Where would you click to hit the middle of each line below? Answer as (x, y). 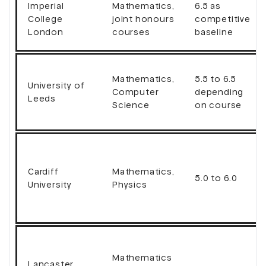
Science (131, 105)
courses (131, 32)
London (46, 32)
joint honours (143, 19)
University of (56, 85)
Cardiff (43, 171)
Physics (130, 184)
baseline (214, 32)
